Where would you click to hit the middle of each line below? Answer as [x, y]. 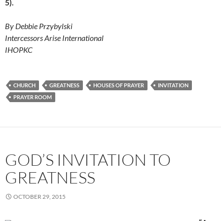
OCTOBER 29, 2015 [39, 197]
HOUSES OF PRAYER [119, 85]
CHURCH [24, 85]
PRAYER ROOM [33, 97]
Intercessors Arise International [54, 38]
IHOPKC [19, 50]
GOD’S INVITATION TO [88, 160]
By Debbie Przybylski [39, 26]
